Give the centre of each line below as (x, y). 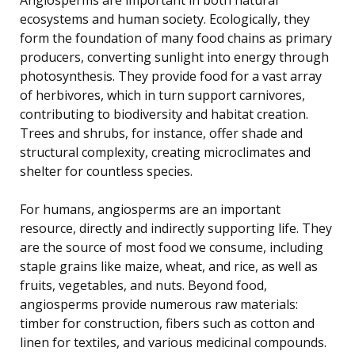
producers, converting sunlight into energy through (174, 57)
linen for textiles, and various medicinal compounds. (173, 342)
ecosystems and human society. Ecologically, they (165, 19)
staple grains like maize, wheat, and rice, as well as (169, 266)
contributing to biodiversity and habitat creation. (164, 114)
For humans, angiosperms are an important (150, 209)
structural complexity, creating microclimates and (165, 152)
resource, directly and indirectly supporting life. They (176, 228)
